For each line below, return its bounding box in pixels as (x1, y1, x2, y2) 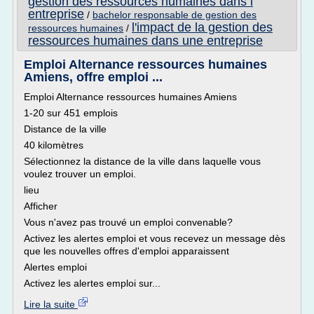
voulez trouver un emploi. (24, 168, 136, 179)
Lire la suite (24, 299, 78, 310)
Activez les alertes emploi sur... (24, 278, 161, 289)
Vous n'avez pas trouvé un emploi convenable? (24, 217, 233, 228)
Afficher (24, 200, 57, 212)
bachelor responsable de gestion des (93, 9, 257, 20)
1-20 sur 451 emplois (24, 107, 118, 118)
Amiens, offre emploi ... (24, 70, 163, 84)
